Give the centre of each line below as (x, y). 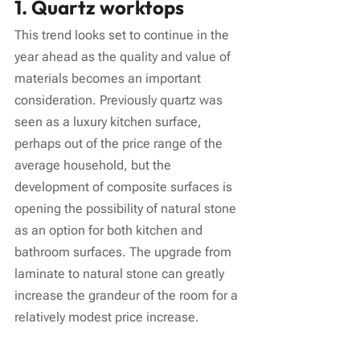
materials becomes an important (109, 78)
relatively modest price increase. (107, 317)
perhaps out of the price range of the (120, 143)
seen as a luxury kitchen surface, (110, 121)
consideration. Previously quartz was (120, 100)
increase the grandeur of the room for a (128, 295)
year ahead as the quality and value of (124, 56)
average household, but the (94, 165)
